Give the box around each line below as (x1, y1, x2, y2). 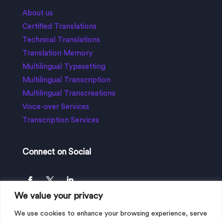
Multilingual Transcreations (22, 90, 115, 98)
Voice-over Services (22, 103, 89, 111)
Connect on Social (22, 148, 91, 157)
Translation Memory (22, 50, 93, 57)
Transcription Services (22, 116, 99, 124)
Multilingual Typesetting (22, 63, 106, 71)
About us (22, 9, 53, 17)
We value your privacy (14, 191, 103, 200)
